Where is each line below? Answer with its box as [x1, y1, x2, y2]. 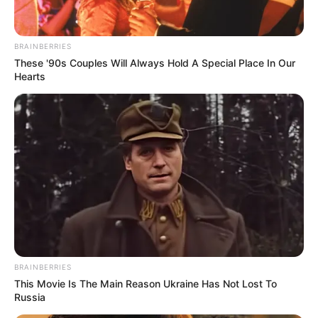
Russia [14, 290, 45, 303]
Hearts [14, 70, 45, 82]
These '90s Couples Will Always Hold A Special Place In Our [14, 56, 295, 69]
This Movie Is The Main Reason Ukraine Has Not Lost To [14, 277, 277, 290]
